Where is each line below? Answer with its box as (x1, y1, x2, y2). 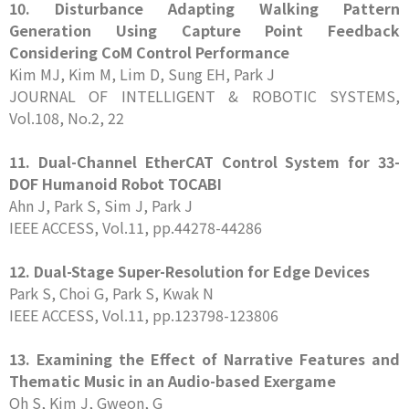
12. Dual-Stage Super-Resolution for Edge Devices (9, 260, 370, 282)
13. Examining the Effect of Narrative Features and (9, 348, 400, 370)
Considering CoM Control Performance (9, 41, 289, 63)
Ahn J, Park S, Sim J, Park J (9, 194, 193, 216)
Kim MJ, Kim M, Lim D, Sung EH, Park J (9, 63, 275, 85)
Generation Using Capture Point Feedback (9, 19, 400, 41)
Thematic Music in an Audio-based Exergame (9, 370, 336, 392)
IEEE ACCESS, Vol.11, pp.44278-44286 (9, 216, 262, 238)
